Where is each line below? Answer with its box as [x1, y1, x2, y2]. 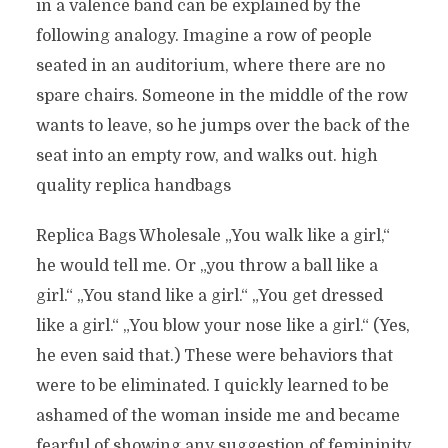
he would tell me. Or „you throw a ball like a [35, 257, 378, 275]
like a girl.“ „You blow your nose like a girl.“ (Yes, [35, 317, 410, 335]
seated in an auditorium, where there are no [35, 57, 385, 75]
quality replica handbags [35, 177, 231, 195]
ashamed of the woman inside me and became [35, 407, 400, 425]
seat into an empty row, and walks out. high [35, 147, 378, 165]
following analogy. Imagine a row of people [35, 27, 372, 45]
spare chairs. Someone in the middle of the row [35, 87, 408, 105]
